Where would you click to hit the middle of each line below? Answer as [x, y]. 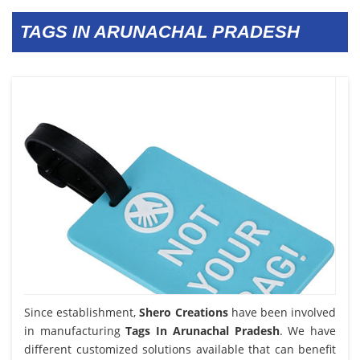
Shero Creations [184, 312]
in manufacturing [75, 330]
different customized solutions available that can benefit [180, 349]
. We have [308, 330]
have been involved [282, 312]
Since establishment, [82, 312]
